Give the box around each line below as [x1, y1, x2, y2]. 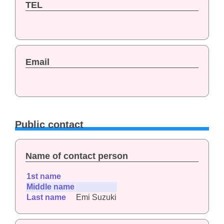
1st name [26, 171, 61, 180]
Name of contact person [25, 150, 128, 161]
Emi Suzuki [75, 192, 116, 201]
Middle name [26, 182, 74, 191]
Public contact [14, 119, 83, 130]
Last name [26, 192, 66, 201]
